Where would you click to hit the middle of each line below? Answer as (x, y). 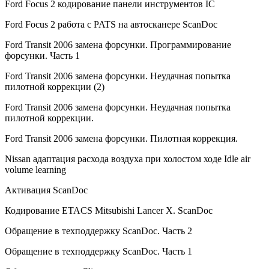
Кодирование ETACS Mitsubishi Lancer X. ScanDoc (109, 211)
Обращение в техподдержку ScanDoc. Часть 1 (98, 252)
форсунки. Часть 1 (42, 56)
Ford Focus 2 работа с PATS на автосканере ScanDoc (111, 25)
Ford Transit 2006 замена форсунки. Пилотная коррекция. (121, 139)
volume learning (35, 170)
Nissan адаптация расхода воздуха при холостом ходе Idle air (128, 159)
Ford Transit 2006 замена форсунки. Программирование (118, 45)
